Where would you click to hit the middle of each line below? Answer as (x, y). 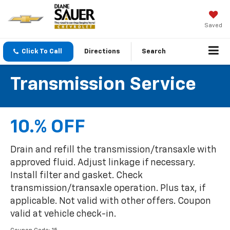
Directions (102, 52)
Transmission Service (103, 85)
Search (154, 52)
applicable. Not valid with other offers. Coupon (111, 202)
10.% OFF (48, 128)
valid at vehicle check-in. (63, 214)
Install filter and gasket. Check (76, 176)
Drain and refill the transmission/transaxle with (113, 150)
